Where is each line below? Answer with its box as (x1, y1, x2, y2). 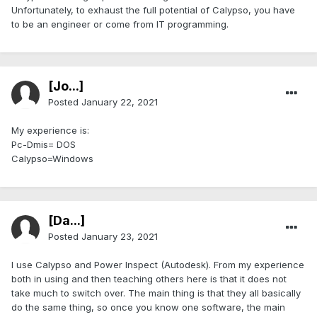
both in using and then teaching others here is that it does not (11, 273, 287, 285)
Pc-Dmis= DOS (11, 139, 76, 151)
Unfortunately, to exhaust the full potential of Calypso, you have (11, 4, 295, 16)
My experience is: (11, 125, 89, 137)
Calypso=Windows (11, 153, 93, 165)
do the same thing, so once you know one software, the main (11, 301, 285, 313)
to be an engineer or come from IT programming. (11, 18, 229, 30)
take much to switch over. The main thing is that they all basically (11, 287, 301, 299)
